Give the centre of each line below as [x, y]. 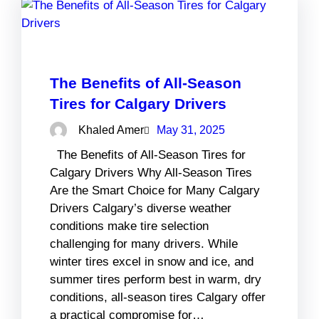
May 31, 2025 [191, 130]
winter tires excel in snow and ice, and [152, 261]
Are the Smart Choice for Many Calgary [155, 190]
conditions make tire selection [129, 226]
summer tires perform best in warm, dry [156, 279]
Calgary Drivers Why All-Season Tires [151, 172]
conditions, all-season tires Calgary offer [158, 297]
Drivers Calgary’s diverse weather [141, 208]
